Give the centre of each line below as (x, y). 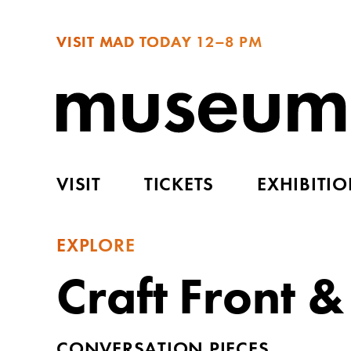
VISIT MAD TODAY (124, 43)
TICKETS (179, 185)
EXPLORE (96, 246)
